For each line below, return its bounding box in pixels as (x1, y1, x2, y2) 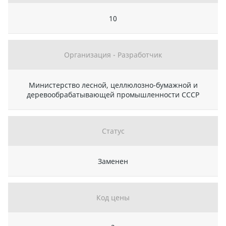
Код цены (96, 193, 130, 203)
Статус (101, 126, 125, 136)
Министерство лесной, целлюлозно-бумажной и (28, 80, 198, 90)
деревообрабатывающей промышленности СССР (27, 90, 199, 100)
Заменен (98, 156, 128, 166)
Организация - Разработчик (64, 50, 162, 60)
